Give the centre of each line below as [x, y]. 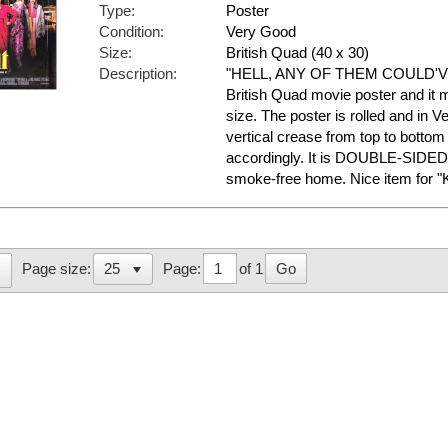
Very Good [261, 32]
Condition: [131, 32]
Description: [138, 74]
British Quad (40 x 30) [297, 53]
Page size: [56, 269]
